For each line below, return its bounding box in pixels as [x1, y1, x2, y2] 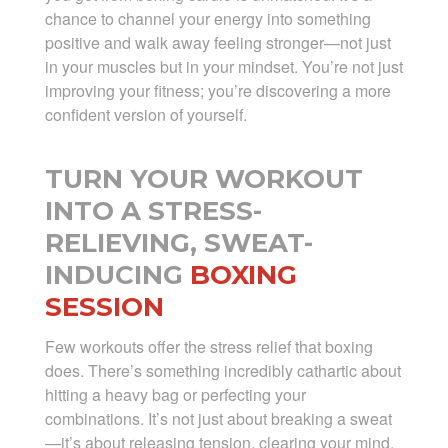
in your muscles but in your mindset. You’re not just [44, 55, 403, 79]
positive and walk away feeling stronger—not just [44, 31, 391, 55]
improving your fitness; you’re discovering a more [44, 79, 391, 103]
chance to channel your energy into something [44, 7, 371, 31]
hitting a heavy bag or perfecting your [44, 383, 306, 407]
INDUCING [44, 259, 190, 292]
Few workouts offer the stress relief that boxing [44, 335, 373, 359]
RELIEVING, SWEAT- [44, 227, 313, 260]
